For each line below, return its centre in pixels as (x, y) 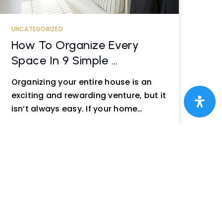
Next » (14, 202)
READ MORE (44, 142)
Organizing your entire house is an (82, 82)
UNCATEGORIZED (37, 29)
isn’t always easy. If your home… (77, 109)
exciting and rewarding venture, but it (89, 95)
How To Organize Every (75, 45)
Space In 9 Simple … (64, 60)
